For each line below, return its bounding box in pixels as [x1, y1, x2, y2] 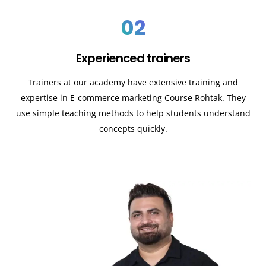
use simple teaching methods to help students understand [15, 107, 251, 119]
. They [221, 91, 246, 103]
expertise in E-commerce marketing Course [20, 91, 195, 103]
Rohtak [194, 91, 222, 103]
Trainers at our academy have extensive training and [28, 76, 238, 88]
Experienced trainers [76, 49, 190, 66]
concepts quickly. [99, 122, 167, 134]
